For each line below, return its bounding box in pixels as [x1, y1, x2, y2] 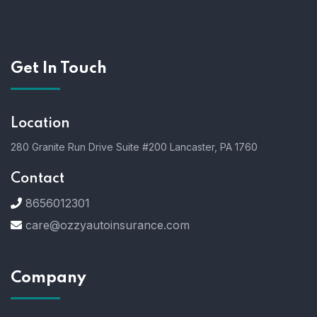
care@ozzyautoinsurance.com [25, 218, 190, 232]
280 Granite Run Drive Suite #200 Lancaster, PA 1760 [11, 141, 258, 153]
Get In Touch [11, 61, 107, 76]
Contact [11, 172, 64, 186]
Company [11, 270, 86, 286]
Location [11, 117, 70, 131]
